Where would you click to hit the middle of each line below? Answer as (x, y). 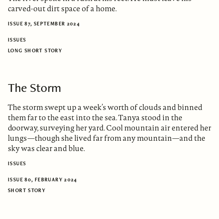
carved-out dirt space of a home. (62, 9)
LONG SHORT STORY (35, 51)
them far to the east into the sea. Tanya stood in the (95, 118)
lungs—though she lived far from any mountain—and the (107, 138)
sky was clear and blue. (46, 149)
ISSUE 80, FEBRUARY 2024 (43, 179)
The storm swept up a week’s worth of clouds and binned (105, 108)
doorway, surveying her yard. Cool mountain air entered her (109, 128)
